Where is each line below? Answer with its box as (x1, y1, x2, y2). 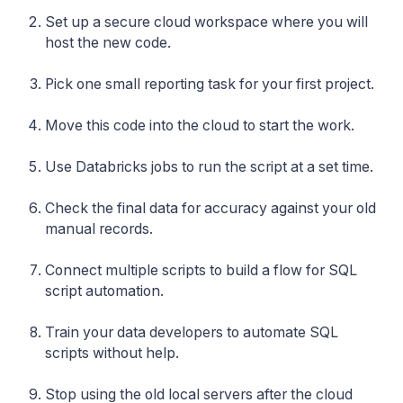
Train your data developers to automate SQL (45, 323, 338, 341)
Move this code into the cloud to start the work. (45, 116, 354, 134)
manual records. (45, 219, 153, 237)
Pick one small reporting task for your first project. (45, 75, 374, 93)
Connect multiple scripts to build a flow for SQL (45, 261, 357, 279)
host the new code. (45, 33, 171, 51)
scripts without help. (45, 344, 179, 362)
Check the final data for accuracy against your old (45, 199, 376, 217)
